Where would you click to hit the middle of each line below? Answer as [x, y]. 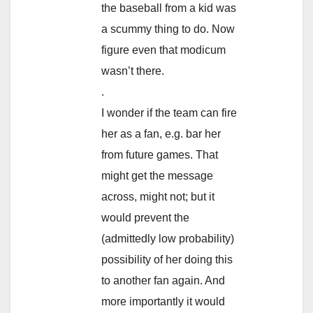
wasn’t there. [133, 71]
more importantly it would [163, 301]
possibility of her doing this [167, 259]
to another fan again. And [163, 280]
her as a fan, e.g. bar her [161, 133]
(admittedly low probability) [168, 238]
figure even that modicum [163, 50]
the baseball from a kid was [169, 8]
